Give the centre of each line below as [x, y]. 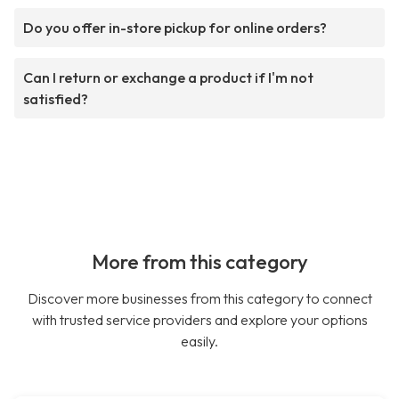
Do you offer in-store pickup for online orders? [175, 28]
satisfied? [56, 99]
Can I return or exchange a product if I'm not [168, 78]
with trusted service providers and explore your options [199, 320]
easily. [199, 342]
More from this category [199, 262]
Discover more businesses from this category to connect [199, 299]
